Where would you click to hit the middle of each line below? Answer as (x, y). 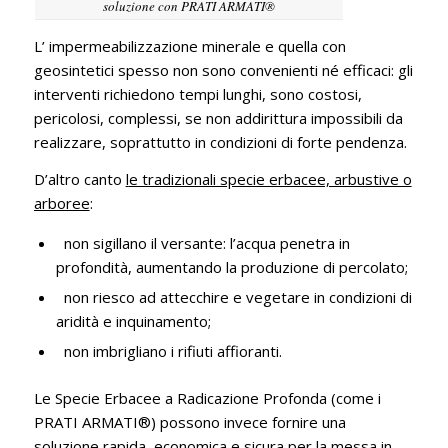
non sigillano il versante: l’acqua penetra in (202, 242)
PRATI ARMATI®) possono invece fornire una (189, 421)
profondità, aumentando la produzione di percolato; (231, 266)
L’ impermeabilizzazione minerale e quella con (189, 46)
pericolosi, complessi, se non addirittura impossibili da (218, 118)
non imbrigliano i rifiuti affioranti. (168, 350)
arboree (61, 202)
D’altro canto (79, 178)
